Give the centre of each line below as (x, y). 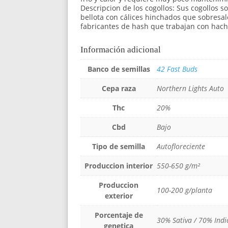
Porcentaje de (119, 215)
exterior (119, 195)
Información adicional (121, 49)
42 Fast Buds (177, 69)
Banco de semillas (119, 69)
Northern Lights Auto (190, 88)
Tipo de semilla (119, 146)
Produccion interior (119, 165)
